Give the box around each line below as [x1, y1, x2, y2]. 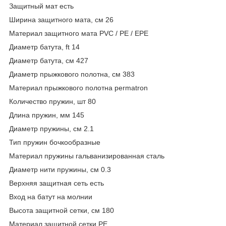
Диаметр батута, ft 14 [9, 42, 80, 51]
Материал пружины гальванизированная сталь [9, 151, 164, 160]
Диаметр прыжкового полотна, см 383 [9, 70, 135, 78]
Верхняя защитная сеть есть [9, 179, 104, 187]
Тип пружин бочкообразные [9, 138, 100, 146]
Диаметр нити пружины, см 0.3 [9, 165, 111, 174]
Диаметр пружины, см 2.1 [9, 124, 94, 133]
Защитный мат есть [9, 2, 74, 10]
